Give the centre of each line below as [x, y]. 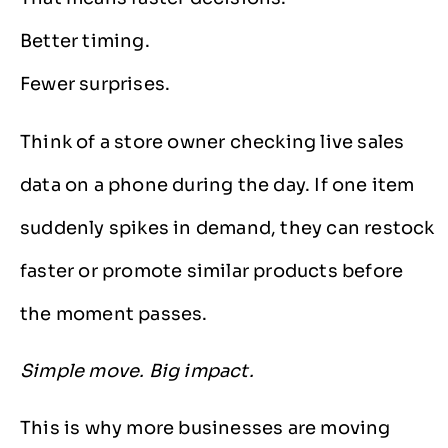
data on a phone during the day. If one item [217, 184]
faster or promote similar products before [212, 270]
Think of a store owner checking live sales [212, 141]
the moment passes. [114, 313]
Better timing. [85, 41]
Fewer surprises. [95, 84]
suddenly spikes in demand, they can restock [227, 227]
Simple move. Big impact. [137, 370]
